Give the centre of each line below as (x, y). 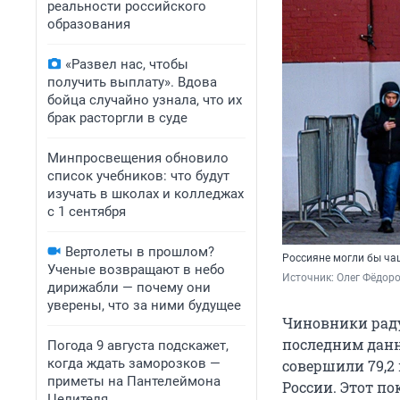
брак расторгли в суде (117, 118)
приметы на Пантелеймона (134, 381)
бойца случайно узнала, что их (145, 100)
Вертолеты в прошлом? (140, 252)
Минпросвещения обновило (138, 158)
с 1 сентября (87, 212)
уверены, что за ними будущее (144, 305)
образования (89, 24)
